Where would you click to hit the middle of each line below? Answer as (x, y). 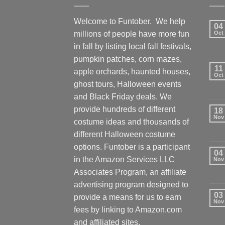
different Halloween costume (125, 134)
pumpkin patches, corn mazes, (128, 59)
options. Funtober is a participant (132, 147)
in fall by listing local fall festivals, (133, 46)
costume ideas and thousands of (131, 122)
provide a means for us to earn (128, 197)
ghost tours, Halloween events (128, 84)
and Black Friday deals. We (123, 96)
